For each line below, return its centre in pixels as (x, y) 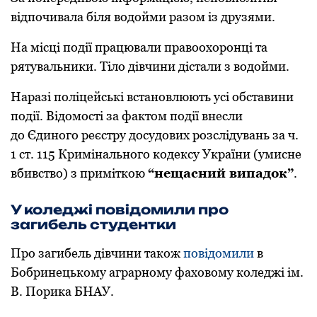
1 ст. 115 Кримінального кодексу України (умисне (156, 154)
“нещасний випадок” (221, 173)
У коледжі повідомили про (120, 210)
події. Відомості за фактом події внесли (127, 116)
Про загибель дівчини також (97, 253)
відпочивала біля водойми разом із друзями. (143, 17)
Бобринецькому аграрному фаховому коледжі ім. (157, 272)
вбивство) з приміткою (79, 173)
